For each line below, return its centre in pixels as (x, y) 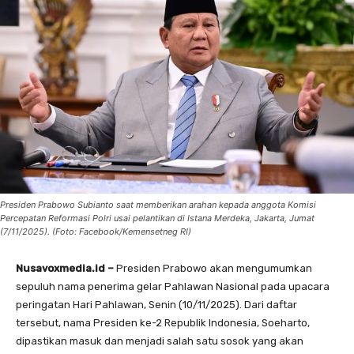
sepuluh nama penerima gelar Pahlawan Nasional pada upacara (173, 287)
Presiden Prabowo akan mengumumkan (214, 269)
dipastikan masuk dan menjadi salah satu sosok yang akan (160, 341)
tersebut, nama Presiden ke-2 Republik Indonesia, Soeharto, (163, 323)
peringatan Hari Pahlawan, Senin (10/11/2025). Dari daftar (156, 305)
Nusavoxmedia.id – (66, 269)
